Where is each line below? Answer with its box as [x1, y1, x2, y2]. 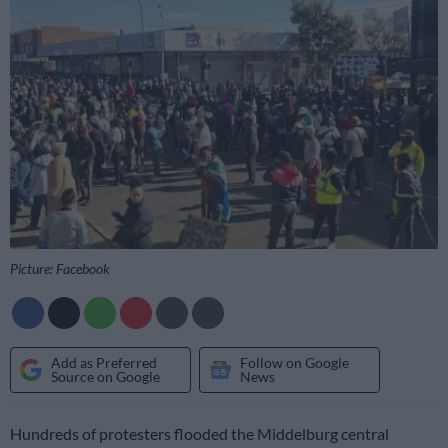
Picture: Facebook [10, 259, 110, 277]
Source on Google [51, 367, 160, 385]
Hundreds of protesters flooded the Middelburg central [10, 423, 389, 443]
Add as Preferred [51, 353, 157, 371]
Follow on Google [240, 353, 349, 371]
